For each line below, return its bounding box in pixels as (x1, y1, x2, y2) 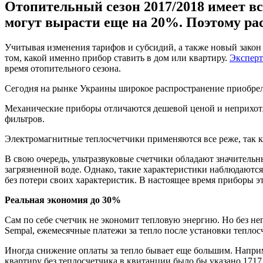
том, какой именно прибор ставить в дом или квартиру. (5, 52, 230, 63)
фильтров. (5, 113, 45, 124)
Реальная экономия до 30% (5, 194, 121, 205)
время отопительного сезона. (5, 63, 121, 73)
